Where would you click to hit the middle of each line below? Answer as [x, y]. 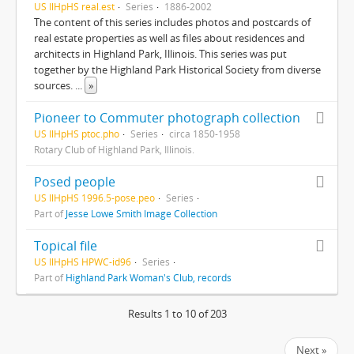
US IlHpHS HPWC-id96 [83, 262]
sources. [55, 85]
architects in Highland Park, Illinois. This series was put [160, 54]
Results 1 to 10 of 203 [177, 314]
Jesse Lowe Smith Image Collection [141, 213]
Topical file [66, 246]
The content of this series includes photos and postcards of [172, 22]
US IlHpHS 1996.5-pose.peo [94, 198]
